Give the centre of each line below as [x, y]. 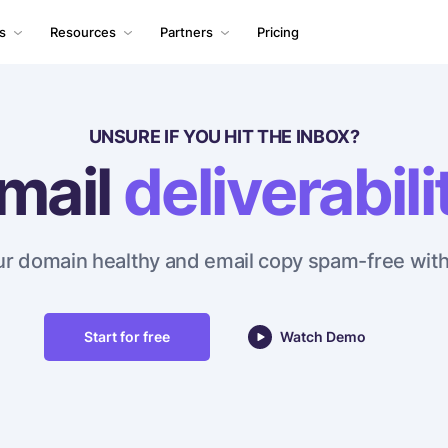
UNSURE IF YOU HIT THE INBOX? [224, 136]
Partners [186, 32]
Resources [83, 32]
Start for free [127, 336]
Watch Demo [323, 336]
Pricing [278, 32]
